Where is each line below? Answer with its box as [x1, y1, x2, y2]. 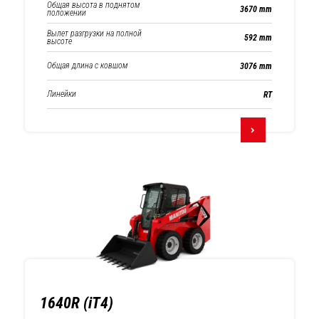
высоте [47, 36, 72, 46]
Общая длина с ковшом [47, 61, 127, 70]
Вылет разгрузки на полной [47, 28, 142, 38]
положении [47, 8, 86, 18]
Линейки [47, 89, 76, 99]
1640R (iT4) [40, 294, 113, 312]
